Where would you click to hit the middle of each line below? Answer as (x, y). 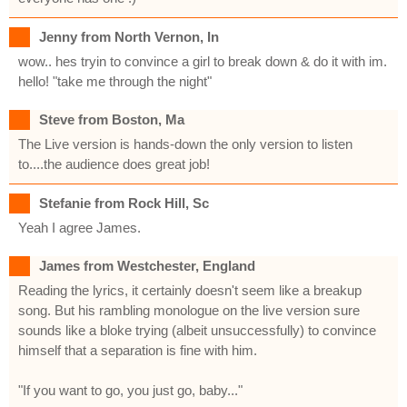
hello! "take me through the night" (115, 81)
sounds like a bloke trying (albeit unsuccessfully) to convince (197, 330)
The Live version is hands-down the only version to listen (185, 144)
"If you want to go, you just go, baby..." (130, 390)
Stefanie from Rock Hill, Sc (124, 203)
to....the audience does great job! (114, 164)
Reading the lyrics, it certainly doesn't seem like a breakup (190, 290)
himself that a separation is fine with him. (138, 350)
